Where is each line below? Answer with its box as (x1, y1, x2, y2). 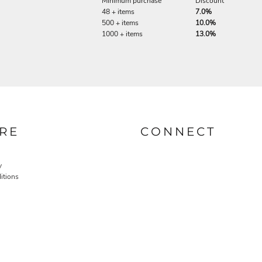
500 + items (102, 18, 139, 27)
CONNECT (140, 125, 216, 139)
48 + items (102, 6, 135, 16)
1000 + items (102, 29, 143, 39)
